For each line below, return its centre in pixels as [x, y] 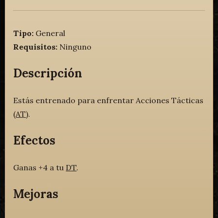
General [50, 33]
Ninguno [75, 47]
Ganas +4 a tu [40, 167]
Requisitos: [36, 47]
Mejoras [36, 194]
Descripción [48, 73]
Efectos [35, 140]
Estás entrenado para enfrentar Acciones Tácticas [109, 100]
